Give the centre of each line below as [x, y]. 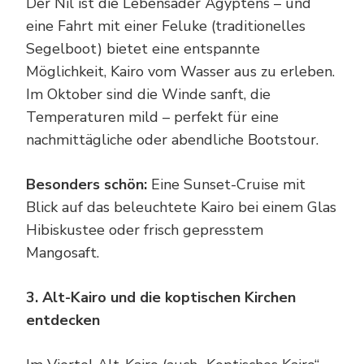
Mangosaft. [63, 252]
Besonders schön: [87, 184]
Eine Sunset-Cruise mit [226, 184]
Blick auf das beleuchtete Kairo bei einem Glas [181, 207]
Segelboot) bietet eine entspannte [143, 48]
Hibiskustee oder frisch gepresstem [145, 230]
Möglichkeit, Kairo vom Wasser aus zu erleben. [180, 71]
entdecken [63, 320]
